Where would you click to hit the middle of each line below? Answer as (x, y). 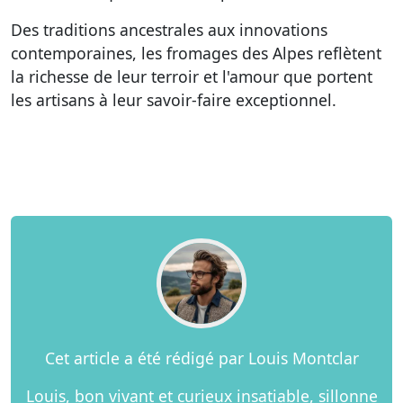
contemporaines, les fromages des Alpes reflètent (196, 53)
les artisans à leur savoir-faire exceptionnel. (174, 100)
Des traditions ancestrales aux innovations (169, 30)
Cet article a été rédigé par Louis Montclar (201, 358)
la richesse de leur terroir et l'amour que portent (192, 76)
